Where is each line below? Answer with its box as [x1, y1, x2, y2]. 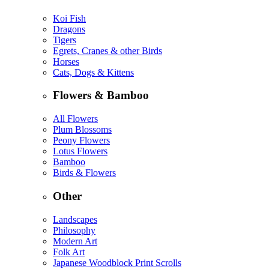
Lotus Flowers [53, 146, 107, 157]
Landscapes [53, 214, 97, 225]
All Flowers [53, 113, 98, 124]
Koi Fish [53, 13, 86, 23]
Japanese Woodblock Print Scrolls [53, 257, 181, 268]
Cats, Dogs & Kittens [53, 67, 134, 77]
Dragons [53, 23, 85, 34]
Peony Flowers [53, 135, 110, 146]
